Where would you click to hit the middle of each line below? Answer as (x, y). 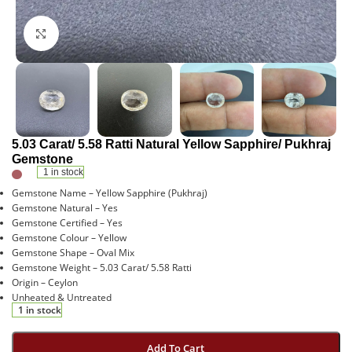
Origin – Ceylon (45, 282)
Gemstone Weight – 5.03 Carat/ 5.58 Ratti (102, 267)
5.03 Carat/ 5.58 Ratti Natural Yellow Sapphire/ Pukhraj (171, 145)
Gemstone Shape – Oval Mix (73, 252)
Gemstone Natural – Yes (65, 207)
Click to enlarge (91, 33)
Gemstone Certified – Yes (67, 222)
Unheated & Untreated (62, 297)
